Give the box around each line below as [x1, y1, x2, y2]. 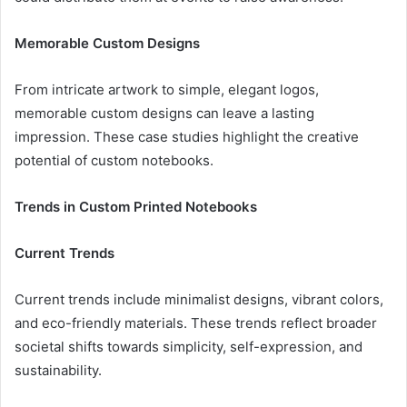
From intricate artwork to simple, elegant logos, [15, 80, 319, 98]
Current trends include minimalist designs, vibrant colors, [15, 290, 383, 308]
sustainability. [15, 361, 102, 379]
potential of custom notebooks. [15, 151, 213, 169]
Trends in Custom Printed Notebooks [15, 197, 257, 215]
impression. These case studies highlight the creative [15, 127, 359, 145]
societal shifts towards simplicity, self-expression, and [15, 337, 362, 355]
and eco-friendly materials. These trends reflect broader [15, 313, 377, 332]
